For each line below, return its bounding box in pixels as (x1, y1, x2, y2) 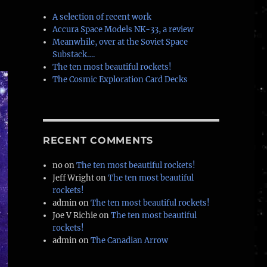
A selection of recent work (52, 12, 152, 23)
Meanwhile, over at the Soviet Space (52, 37, 188, 48)
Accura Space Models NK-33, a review (52, 24, 194, 35)
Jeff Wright (52, 173, 95, 184)
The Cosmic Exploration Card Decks (52, 74, 188, 85)
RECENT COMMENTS (42, 135, 154, 147)
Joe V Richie (52, 210, 98, 221)
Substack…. (52, 49, 95, 60)
